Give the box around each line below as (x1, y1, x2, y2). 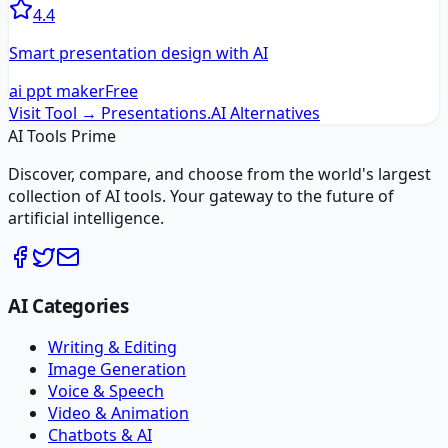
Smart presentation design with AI (9, 41, 268, 64)
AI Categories (8, 292, 129, 318)
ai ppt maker (9, 79, 105, 102)
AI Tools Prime (8, 124, 116, 147)
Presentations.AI (101, 101, 226, 124)
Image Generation (48, 358, 186, 381)
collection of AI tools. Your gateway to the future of (8, 184, 394, 207)
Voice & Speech (48, 380, 164, 403)
